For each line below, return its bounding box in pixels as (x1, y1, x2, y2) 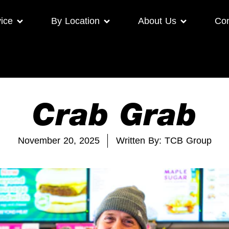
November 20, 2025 (17, 135, 100, 146)
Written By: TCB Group (116, 135, 212, 146)
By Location (51, 16, 100, 26)
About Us (138, 16, 176, 26)
